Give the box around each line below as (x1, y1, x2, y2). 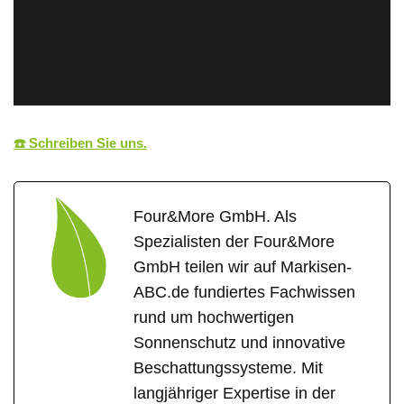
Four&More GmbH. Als (133, 207, 297, 225)
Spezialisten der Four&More (133, 232, 335, 251)
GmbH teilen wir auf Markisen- (133, 257, 352, 276)
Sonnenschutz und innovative (133, 333, 345, 352)
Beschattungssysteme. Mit (133, 358, 323, 377)
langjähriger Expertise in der (133, 383, 335, 402)
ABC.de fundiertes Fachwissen (133, 282, 355, 301)
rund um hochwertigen (133, 308, 294, 326)
